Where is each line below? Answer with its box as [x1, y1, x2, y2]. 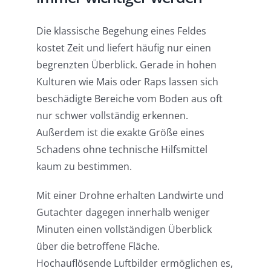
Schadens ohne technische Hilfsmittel [36, 143, 207, 157]
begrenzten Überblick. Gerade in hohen [36, 58, 217, 72]
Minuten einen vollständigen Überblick [36, 223, 212, 237]
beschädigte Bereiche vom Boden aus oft [36, 92, 223, 106]
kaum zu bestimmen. [36, 160, 132, 174]
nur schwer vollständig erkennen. [36, 109, 188, 123]
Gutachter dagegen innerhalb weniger [36, 206, 210, 220]
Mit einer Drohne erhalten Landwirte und [36, 189, 224, 203]
